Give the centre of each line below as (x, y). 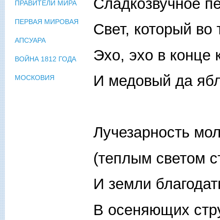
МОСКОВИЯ (35, 78)
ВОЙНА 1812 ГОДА (45, 59)
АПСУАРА (30, 41)
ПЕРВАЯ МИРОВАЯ (47, 22)
